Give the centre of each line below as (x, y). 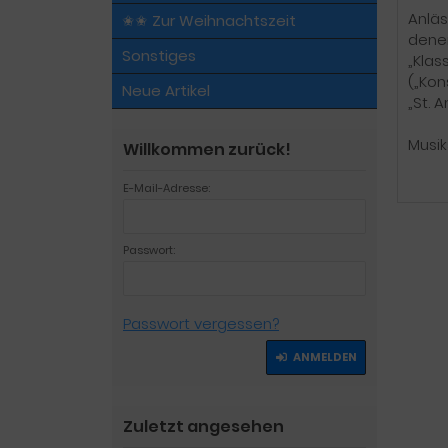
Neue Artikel (166, 90)
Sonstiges (159, 55)
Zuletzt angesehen (203, 426)
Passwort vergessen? (201, 323)
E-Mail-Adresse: (166, 188)
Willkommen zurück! (207, 149)
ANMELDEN (324, 357)
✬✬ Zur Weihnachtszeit (209, 20)
